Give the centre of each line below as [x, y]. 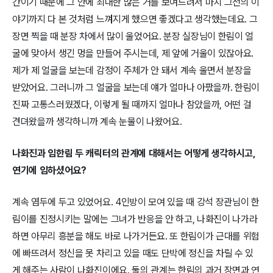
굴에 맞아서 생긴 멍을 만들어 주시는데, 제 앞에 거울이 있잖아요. [133, 54]
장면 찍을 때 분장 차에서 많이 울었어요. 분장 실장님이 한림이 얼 [133, 37]
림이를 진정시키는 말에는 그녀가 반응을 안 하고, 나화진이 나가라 [135, 219]
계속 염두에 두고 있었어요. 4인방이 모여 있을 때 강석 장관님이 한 [136, 202]
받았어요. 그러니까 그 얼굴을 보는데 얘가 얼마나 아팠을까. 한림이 [136, 88]
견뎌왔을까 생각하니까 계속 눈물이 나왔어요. [97, 122]
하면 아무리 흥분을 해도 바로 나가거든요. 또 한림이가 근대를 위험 [136, 236]
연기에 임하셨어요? [49, 171]
